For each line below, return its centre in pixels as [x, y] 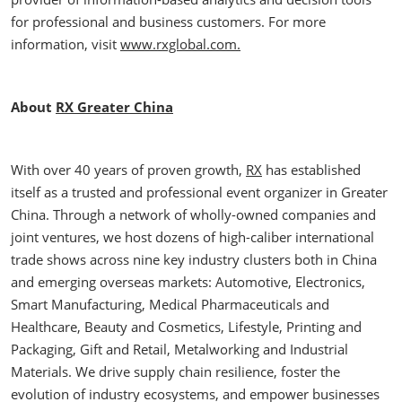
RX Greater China [114, 107]
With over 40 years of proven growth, [128, 170]
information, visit [66, 44]
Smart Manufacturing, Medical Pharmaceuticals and [170, 304]
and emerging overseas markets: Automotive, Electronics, [188, 282]
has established [311, 170]
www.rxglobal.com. [180, 44]
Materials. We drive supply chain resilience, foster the [175, 371]
